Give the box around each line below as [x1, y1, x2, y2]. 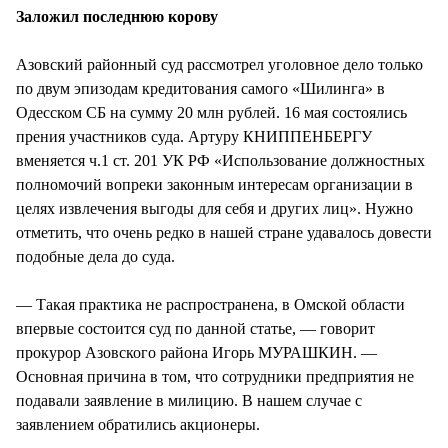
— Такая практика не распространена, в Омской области [16, 295, 405, 313]
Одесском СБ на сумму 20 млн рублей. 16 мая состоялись [16, 103, 407, 121]
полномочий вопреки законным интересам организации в [16, 175, 413, 193]
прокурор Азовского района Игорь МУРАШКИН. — [16, 343, 377, 361]
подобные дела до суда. [16, 247, 175, 265]
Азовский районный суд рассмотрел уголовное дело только [16, 55, 423, 73]
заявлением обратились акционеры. [16, 415, 260, 433]
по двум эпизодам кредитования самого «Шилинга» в [16, 79, 385, 97]
